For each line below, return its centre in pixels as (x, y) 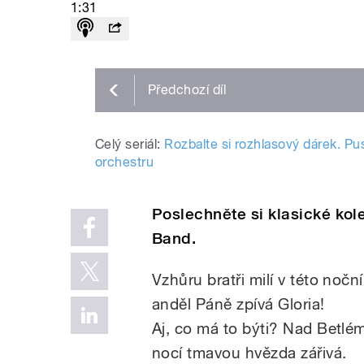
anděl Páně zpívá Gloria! (238, 303)
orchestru (125, 162)
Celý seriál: (128, 144)
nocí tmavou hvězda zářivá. (249, 352)
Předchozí (180, 90)
